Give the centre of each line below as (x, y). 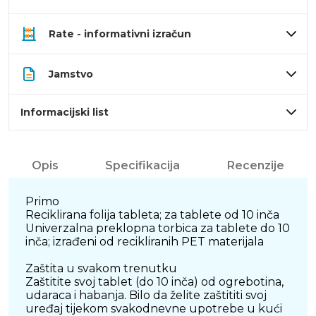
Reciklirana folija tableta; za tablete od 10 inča (152, 215)
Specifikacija (143, 166)
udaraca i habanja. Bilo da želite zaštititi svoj (146, 296)
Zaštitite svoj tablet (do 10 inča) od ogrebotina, (154, 282)
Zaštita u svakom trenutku (101, 269)
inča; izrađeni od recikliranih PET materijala (145, 242)
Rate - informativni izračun (120, 34)
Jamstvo (71, 74)
